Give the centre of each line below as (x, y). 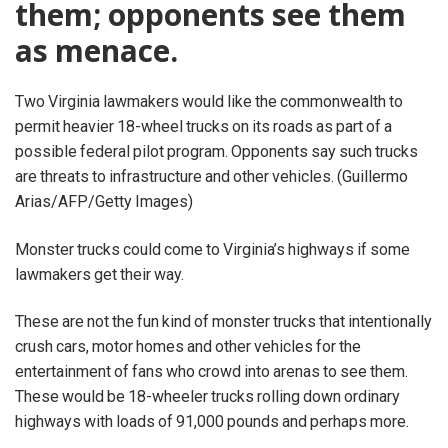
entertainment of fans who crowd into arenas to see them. (211, 372)
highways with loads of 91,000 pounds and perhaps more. (212, 422)
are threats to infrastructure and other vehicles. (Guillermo (211, 177)
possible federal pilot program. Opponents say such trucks (216, 152)
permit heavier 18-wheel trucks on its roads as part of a (203, 127)
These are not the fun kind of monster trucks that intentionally (223, 322)
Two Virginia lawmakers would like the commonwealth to (209, 102)
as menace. (96, 51)
